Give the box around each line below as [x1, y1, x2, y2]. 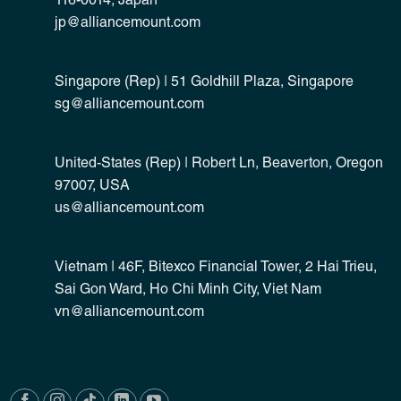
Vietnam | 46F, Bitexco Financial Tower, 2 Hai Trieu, [54, 260, 377, 276]
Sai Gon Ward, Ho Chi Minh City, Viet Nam [54, 283, 321, 298]
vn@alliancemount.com [54, 305, 204, 320]
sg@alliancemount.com [54, 98, 204, 114]
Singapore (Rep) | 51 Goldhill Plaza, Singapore [54, 76, 354, 91]
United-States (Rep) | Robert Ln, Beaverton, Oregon [54, 158, 383, 173]
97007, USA [54, 180, 130, 195]
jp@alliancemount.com [54, 17, 200, 32]
